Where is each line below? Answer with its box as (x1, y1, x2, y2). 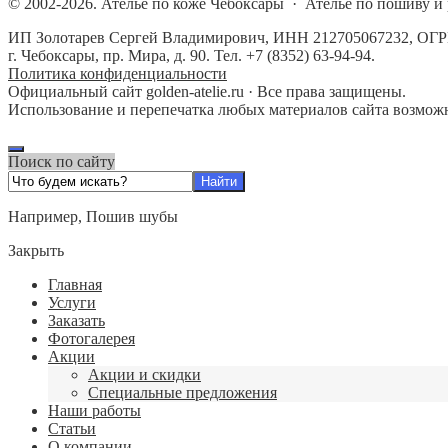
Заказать (48, 311, 105, 329)
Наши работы (48, 401, 141, 419)
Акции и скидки (88, 365, 201, 383)
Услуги (48, 293, 96, 311)
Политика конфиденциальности (8, 64, 227, 82)
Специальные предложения (88, 383, 277, 401)
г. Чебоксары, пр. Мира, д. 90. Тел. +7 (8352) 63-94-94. (8, 46, 375, 64)
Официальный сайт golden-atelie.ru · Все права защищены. (8, 82, 406, 100)
